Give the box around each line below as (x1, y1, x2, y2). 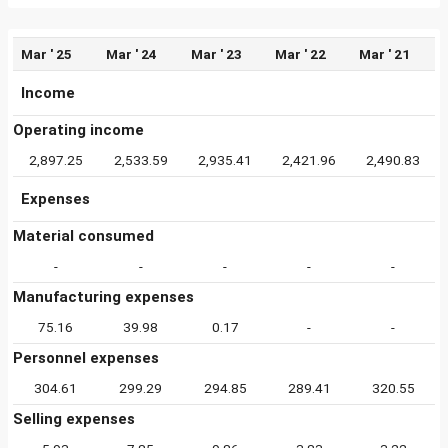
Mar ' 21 (359, 46, 410, 62)
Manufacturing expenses (13, 288, 194, 306)
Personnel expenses (13, 349, 159, 367)
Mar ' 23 (191, 46, 242, 62)
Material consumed (13, 227, 154, 245)
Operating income (13, 121, 144, 139)
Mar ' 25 (21, 46, 72, 62)
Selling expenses (13, 410, 135, 428)
